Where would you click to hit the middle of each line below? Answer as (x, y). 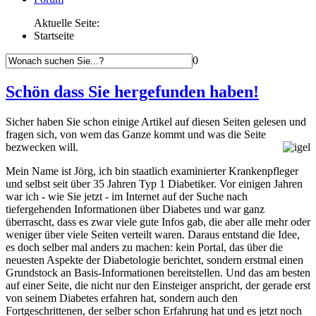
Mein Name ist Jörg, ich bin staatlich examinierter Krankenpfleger (152, 171)
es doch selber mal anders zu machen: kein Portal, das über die (144, 247)
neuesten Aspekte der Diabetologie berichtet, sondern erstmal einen (154, 260)
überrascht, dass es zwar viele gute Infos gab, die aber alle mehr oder (158, 221)
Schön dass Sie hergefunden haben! (132, 91)
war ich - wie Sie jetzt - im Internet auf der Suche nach (127, 196)
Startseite (54, 36)
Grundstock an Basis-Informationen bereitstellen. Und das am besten (158, 272)
